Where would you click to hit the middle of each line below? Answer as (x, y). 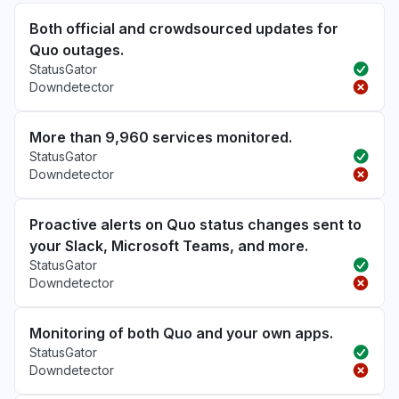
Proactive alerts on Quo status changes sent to (195, 224)
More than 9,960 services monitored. (161, 137)
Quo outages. (77, 50)
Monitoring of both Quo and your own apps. (181, 333)
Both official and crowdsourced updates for (184, 28)
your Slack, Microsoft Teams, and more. (169, 246)
